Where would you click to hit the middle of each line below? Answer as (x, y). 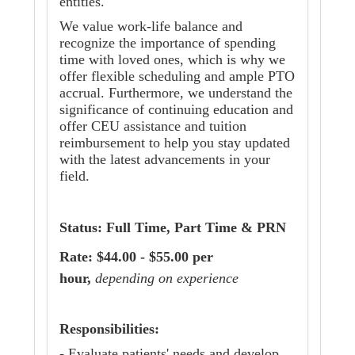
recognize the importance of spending (168, 43)
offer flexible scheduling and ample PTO (177, 76)
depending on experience (167, 279)
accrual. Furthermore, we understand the (176, 93)
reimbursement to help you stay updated (175, 143)
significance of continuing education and (176, 110)
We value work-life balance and (151, 27)
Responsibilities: (109, 329)
